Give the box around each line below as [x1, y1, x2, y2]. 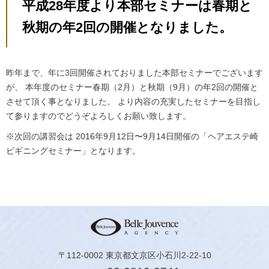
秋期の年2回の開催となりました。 [22, 20, 232, 35]
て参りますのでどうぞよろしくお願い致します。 [6, 111, 191, 121]
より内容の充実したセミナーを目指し [115, 97, 261, 107]
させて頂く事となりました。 [6, 97, 115, 107]
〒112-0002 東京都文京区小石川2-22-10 [58, 250, 211, 261]
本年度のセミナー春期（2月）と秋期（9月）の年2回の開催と [23, 82, 258, 92]
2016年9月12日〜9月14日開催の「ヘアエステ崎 [73, 131, 258, 142]
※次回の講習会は [6, 131, 73, 142]
